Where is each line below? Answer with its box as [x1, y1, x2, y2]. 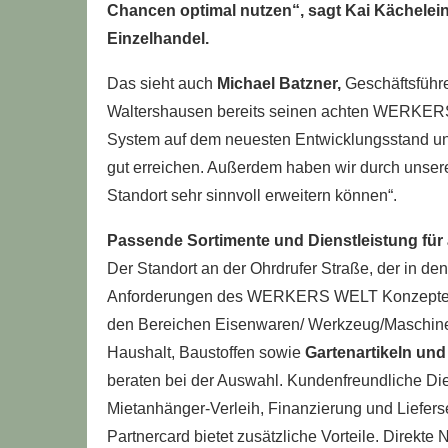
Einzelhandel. [107, 30, 209, 47]
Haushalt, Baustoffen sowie [107, 344, 301, 361]
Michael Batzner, [217, 75, 341, 92]
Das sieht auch [107, 75, 217, 92]
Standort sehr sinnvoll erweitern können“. [107, 187, 397, 204]
